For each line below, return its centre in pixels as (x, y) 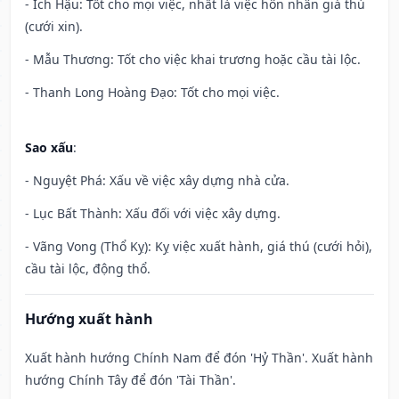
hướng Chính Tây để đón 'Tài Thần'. (130, 380)
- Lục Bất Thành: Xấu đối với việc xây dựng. (153, 214)
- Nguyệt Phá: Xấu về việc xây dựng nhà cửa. (157, 181)
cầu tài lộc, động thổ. (88, 269)
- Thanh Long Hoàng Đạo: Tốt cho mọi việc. (152, 93)
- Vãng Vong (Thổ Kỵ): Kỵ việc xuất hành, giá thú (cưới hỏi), (199, 247)
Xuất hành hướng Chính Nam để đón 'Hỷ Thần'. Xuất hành (199, 358)
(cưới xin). (54, 27)
